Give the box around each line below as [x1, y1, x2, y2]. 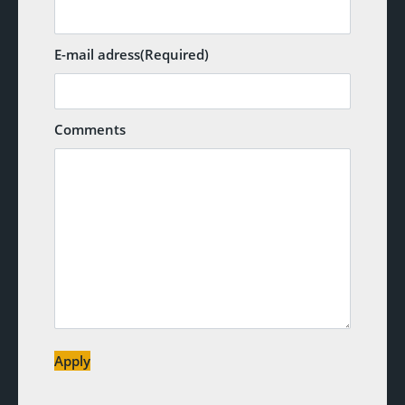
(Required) [140, 45, 209, 64]
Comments [54, 120, 126, 138]
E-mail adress [54, 45, 140, 64]
